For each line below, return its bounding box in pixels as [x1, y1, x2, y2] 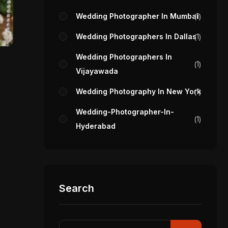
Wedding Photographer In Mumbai [76, 12, 198, 20]
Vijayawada [76, 67, 118, 75]
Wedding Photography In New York [76, 87, 201, 96]
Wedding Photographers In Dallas [76, 32, 196, 41]
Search [59, 182, 94, 194]
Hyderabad [76, 122, 116, 130]
